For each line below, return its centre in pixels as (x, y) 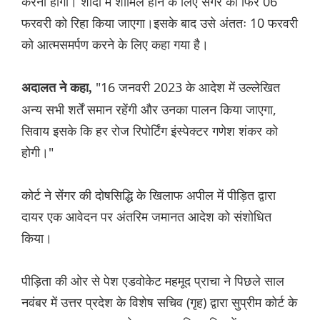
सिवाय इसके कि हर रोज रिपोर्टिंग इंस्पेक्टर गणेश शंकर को (150, 131)
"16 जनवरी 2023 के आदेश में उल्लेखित (188, 87)
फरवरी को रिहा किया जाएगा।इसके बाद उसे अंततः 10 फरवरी (160, 23)
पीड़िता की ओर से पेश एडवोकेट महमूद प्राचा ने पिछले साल (153, 281)
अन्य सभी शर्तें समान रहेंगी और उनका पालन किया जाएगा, (149, 110)
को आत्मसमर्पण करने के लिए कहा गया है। (115, 45)
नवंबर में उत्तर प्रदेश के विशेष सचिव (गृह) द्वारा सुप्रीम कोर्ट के (159, 302)
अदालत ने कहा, (59, 88)
